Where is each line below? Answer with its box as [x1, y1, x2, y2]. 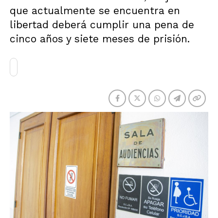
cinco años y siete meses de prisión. [10, 33, 190, 45]
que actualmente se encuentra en [10, 4, 180, 17]
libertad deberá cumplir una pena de [10, 18, 194, 31]
